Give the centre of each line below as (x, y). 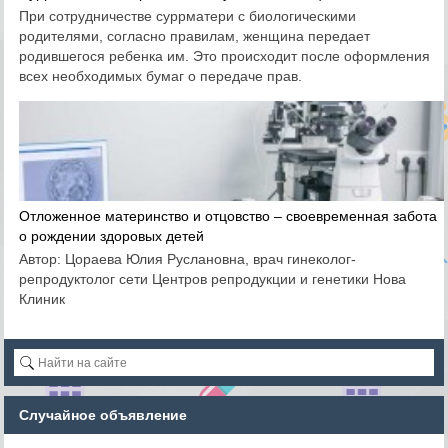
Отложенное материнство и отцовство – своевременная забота (228, 216)
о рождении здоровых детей (112, 236)
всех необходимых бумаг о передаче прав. (163, 76)
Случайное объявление (103, 415)
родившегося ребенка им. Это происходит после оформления (225, 56)
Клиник (42, 299)
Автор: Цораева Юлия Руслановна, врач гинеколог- (188, 259)
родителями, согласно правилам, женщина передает (195, 36)
